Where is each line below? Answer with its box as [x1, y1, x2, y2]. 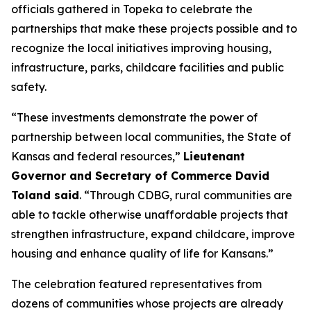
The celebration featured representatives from [11, 277, 262, 291]
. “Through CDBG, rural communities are [79, 188, 292, 202]
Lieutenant [183, 149, 245, 163]
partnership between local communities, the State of [11, 130, 291, 144]
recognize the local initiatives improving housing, [11, 41, 271, 55]
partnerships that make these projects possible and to [11, 22, 297, 35]
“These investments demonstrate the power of [11, 110, 258, 124]
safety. [11, 80, 47, 94]
